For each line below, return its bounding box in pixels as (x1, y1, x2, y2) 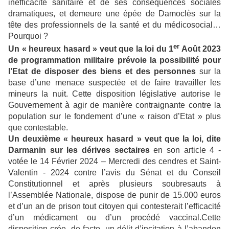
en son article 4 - (153, 145, 221, 154)
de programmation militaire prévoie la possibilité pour (8, 55, 221, 64)
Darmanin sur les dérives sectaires (8, 145, 154, 154)
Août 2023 (179, 44, 221, 53)
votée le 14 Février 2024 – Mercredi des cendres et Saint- (8, 156, 221, 166)
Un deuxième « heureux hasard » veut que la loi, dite (8, 134, 221, 143)
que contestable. (8, 123, 68, 132)
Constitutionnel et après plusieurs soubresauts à (8, 179, 221, 188)
